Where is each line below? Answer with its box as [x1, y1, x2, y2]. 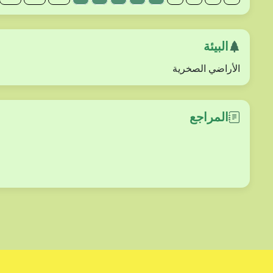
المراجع [190, 108, 229, 125]
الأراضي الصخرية [172, 62, 240, 75]
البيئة [204, 38, 229, 54]
